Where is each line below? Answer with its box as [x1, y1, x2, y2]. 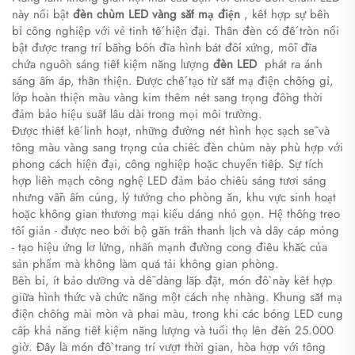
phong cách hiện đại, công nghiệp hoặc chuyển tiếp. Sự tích [12, 155, 323, 174]
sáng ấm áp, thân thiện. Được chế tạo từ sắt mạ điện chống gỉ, [12, 72, 334, 90]
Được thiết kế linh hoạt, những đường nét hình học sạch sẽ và [12, 122, 330, 140]
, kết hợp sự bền [244, 6, 330, 24]
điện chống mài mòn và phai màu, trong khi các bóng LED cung [12, 305, 343, 323]
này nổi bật [12, 6, 73, 24]
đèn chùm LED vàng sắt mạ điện [73, 6, 244, 24]
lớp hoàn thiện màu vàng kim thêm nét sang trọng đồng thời [12, 89, 323, 107]
